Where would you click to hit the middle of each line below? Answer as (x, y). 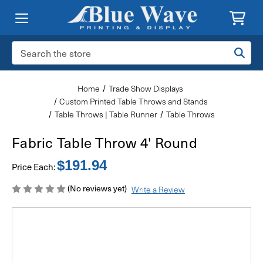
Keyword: (29, 60)
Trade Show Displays (146, 88)
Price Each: (34, 167)
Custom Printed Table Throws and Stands (134, 101)
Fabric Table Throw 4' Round (104, 142)
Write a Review (158, 189)
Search (25, 47)
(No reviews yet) (97, 188)
